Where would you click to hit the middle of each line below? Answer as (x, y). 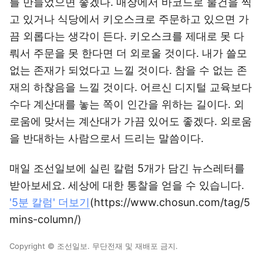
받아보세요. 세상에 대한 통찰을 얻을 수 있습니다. (127, 185)
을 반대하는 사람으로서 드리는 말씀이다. (107, 138)
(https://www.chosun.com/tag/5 (170, 202)
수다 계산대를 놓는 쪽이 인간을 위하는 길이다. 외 (127, 104)
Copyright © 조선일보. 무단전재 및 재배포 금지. (94, 246)
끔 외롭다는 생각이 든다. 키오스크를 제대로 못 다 (127, 36)
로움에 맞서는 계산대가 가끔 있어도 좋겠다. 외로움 (131, 121)
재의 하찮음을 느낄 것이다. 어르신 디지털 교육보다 (131, 87)
